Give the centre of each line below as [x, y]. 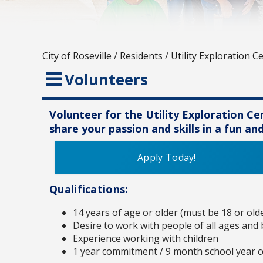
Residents [141, 56]
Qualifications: [89, 189]
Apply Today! [167, 158]
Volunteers [106, 80]
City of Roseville [77, 56]
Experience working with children [146, 239]
